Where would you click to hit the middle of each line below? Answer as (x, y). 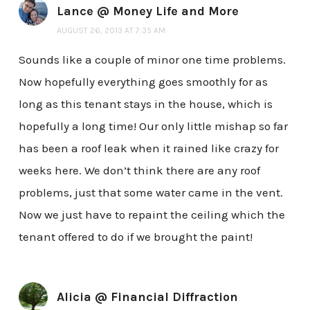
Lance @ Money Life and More (147, 11)
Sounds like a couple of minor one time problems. (152, 59)
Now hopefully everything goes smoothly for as (143, 81)
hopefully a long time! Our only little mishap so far (153, 126)
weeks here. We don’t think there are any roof (139, 170)
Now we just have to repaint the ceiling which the (152, 214)
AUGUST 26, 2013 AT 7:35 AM (111, 30)
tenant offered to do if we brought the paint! (135, 236)
